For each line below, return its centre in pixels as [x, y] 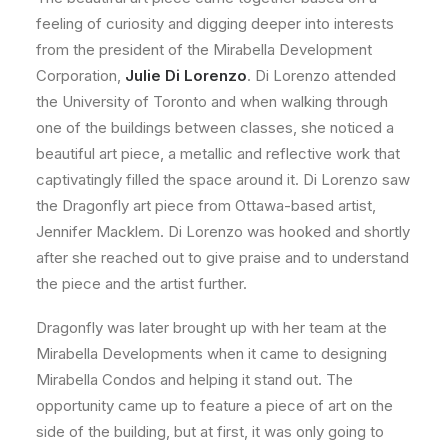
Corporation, [80, 76]
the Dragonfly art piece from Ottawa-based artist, [206, 206]
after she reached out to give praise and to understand [222, 258]
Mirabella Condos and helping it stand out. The [194, 380]
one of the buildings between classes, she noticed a [215, 128]
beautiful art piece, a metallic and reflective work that [218, 154]
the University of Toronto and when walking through [212, 102]
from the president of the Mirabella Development [204, 50]
